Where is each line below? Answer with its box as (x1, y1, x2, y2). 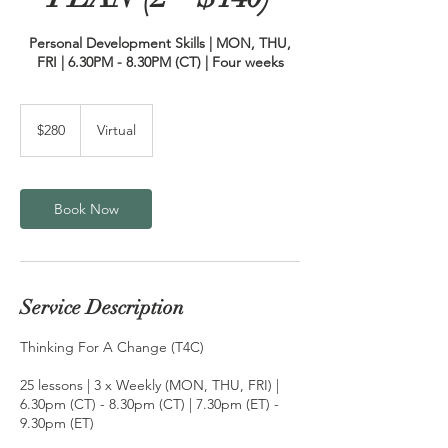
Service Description (20, 295, 184, 320)
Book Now (53, 200, 119, 218)
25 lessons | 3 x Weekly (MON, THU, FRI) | (20, 376, 279, 394)
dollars (21, 127, 51, 138)
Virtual (97, 121, 136, 139)
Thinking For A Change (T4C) (20, 338, 204, 356)
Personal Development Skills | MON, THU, (29, 34, 291, 52)
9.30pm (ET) (20, 414, 94, 432)
